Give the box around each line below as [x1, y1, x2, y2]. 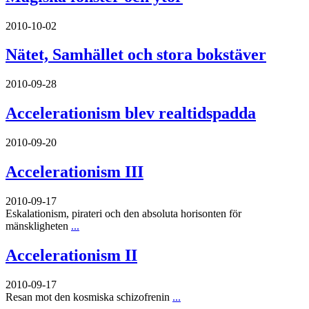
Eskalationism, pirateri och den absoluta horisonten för [6, 208, 241, 219]
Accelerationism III [6, 163, 143, 181]
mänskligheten [6, 220, 71, 232]
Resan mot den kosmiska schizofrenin [6, 290, 172, 303]
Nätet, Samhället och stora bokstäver [6, 46, 266, 64]
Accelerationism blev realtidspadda [6, 104, 256, 123]
